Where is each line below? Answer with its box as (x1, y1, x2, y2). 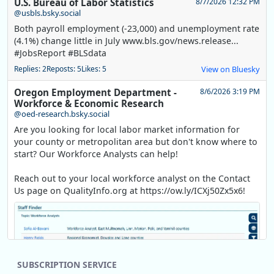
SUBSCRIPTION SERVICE (17, 259, 117, 271)
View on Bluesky (201, 64, 260, 75)
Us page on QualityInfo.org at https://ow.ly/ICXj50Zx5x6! (14, 185, 245, 197)
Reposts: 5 (46, 64, 81, 75)
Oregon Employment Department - (14, 86, 177, 99)
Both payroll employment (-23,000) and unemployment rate (14, 23, 259, 35)
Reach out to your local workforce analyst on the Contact (14, 172, 250, 185)
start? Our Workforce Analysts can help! (14, 148, 178, 160)
